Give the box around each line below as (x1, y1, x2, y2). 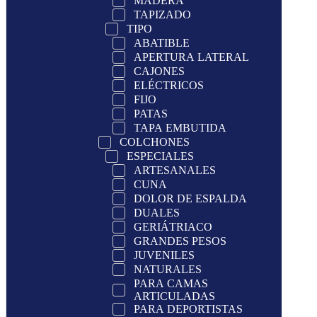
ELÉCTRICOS (134, 79, 204, 91)
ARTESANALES (134, 163, 216, 176)
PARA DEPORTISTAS (134, 302, 243, 315)
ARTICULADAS (134, 289, 215, 302)
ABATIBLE (134, 36, 190, 49)
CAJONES (134, 64, 185, 77)
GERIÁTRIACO (134, 220, 212, 233)
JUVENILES (134, 248, 195, 261)
